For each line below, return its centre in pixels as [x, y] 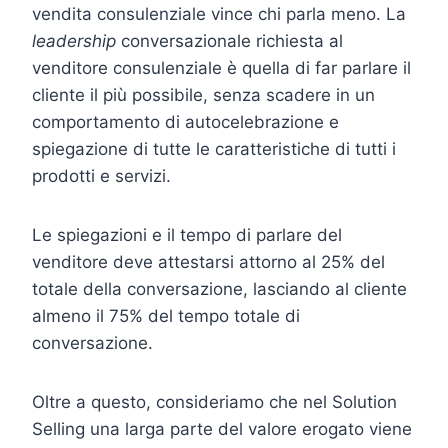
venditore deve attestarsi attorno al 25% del [208, 261]
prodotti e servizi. [101, 175]
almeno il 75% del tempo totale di [166, 315]
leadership [74, 40]
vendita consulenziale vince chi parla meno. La [219, 13]
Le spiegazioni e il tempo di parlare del [187, 234]
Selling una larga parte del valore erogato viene [222, 428]
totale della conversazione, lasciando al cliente [219, 288]
